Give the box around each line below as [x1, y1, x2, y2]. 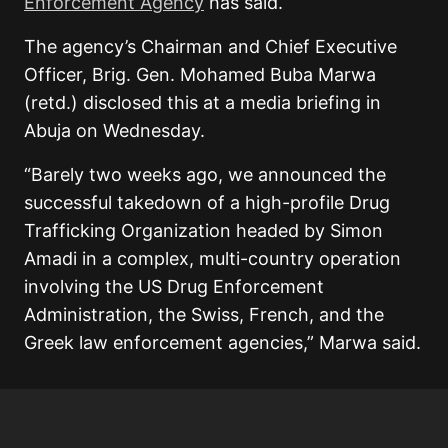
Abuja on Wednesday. [24, 120, 205, 142]
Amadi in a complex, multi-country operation [24, 248, 401, 270]
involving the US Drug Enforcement [24, 276, 324, 298]
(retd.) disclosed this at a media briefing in [24, 92, 381, 114]
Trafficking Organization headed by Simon [24, 220, 383, 242]
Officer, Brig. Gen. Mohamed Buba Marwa [24, 64, 376, 86]
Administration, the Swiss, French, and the [24, 304, 384, 326]
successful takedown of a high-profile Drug [24, 192, 390, 214]
